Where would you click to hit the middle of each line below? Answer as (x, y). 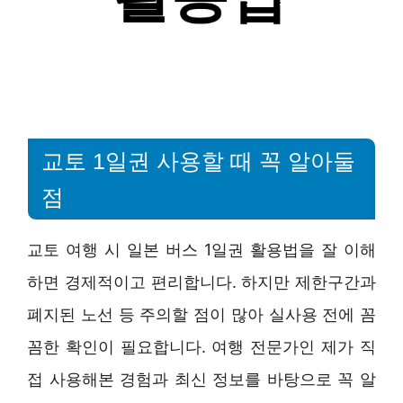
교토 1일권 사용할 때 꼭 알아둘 (198, 161)
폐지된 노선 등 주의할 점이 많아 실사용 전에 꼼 (201, 314)
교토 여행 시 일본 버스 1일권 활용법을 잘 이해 (201, 249)
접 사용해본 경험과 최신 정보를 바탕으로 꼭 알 (201, 379)
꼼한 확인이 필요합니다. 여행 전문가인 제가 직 (201, 346)
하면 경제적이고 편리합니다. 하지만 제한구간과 (201, 282)
